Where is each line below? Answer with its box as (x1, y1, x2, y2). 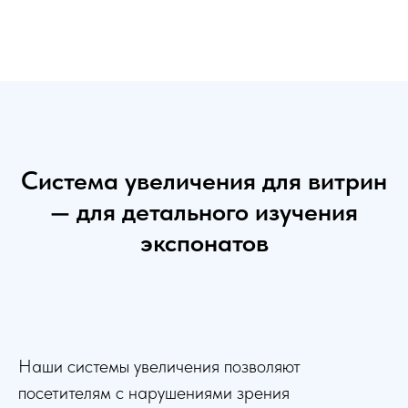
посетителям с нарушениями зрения (18, 382, 290, 404)
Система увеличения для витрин (21, 165, 387, 197)
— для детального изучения (50, 196, 358, 228)
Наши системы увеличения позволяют (18, 355, 301, 378)
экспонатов (139, 227, 269, 259)
